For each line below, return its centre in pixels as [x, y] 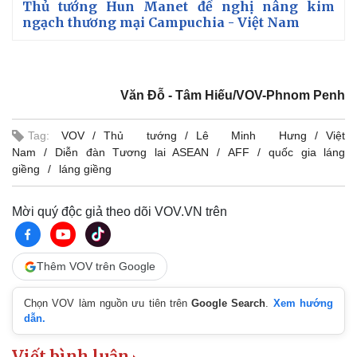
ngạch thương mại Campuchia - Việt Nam [161, 23]
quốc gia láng [307, 153]
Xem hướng [303, 304]
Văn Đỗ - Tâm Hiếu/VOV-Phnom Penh [233, 96]
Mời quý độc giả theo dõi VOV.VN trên [120, 212]
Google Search [229, 304]
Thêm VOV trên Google [96, 267]
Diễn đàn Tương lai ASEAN [132, 153]
